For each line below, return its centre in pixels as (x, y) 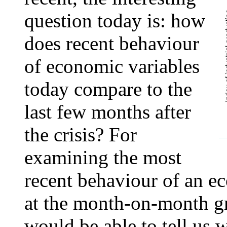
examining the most (103, 158)
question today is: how (115, 21)
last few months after (108, 112)
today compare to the (108, 89)
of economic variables (112, 66)
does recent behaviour (112, 44)
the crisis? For (81, 135)
